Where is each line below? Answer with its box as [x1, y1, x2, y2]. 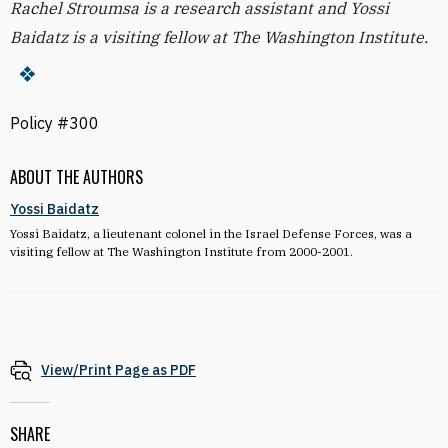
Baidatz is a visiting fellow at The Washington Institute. [10, 27, 428, 47]
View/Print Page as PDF [41, 361, 196, 379]
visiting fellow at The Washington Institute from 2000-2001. [10, 244, 353, 259]
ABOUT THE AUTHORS [10, 165, 143, 189]
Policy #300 [10, 113, 99, 133]
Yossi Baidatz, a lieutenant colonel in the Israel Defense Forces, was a [10, 226, 412, 241]
